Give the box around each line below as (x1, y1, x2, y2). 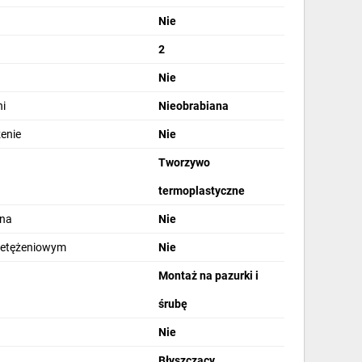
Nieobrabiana (158, 99, 229, 113)
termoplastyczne (158, 184, 246, 198)
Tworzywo (158, 156, 211, 170)
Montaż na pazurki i (158, 269, 259, 283)
